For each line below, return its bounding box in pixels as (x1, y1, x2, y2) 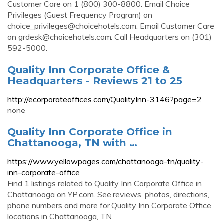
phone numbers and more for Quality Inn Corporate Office (7, 200, 211, 210)
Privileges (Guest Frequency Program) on (7, 10, 152, 20)
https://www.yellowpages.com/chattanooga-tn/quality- (7, 156, 204, 166)
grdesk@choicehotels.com (18, 32, 111, 42)
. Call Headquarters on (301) (111, 32, 212, 42)
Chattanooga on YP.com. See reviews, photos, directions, (7, 189, 209, 199)
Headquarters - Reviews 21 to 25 (7, 74, 182, 87)
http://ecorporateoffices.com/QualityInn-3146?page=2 (7, 94, 202, 104)
